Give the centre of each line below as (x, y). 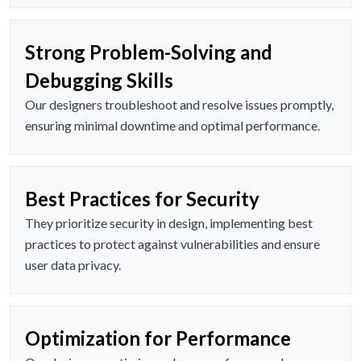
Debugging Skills (99, 81)
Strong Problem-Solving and (149, 52)
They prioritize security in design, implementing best (169, 223)
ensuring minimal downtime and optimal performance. (172, 126)
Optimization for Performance (158, 338)
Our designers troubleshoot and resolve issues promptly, (179, 105)
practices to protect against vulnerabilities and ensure (172, 244)
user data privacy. (73, 265)
